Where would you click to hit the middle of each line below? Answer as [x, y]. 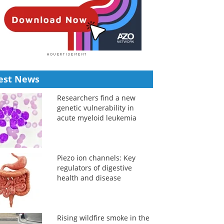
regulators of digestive [94, 168]
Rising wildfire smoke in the [103, 218]
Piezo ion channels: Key [96, 158]
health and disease [89, 178]
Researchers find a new [96, 98]
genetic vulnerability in [95, 108]
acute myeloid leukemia [96, 118]
